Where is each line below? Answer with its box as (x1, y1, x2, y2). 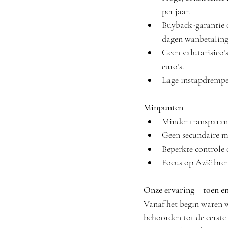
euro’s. (162, 61, 184, 72)
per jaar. (162, 6, 190, 17)
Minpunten (144, 102, 183, 113)
